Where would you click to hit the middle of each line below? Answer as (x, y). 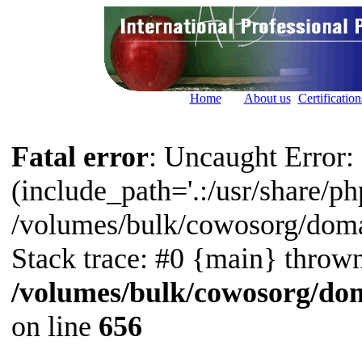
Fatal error (80, 157)
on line (55, 326)
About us (267, 98)
